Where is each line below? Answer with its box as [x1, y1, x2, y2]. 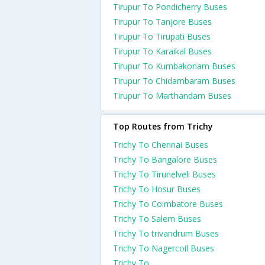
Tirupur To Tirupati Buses [113, 31, 211, 42]
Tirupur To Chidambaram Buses [113, 75, 235, 86]
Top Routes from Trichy [113, 121, 213, 132]
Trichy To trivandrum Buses [113, 228, 219, 239]
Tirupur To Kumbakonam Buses [113, 60, 235, 72]
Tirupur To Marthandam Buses [113, 90, 231, 101]
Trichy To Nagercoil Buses [113, 243, 214, 254]
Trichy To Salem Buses [113, 213, 201, 224]
